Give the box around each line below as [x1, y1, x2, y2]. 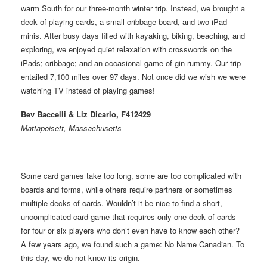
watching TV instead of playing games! [21, 84, 155, 96]
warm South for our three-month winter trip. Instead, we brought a [21, 2, 245, 14]
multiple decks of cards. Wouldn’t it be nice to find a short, [21, 197, 222, 209]
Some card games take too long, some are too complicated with [21, 169, 241, 181]
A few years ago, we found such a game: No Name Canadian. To [21, 238, 244, 250]
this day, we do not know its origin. [21, 252, 140, 263]
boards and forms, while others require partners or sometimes [21, 183, 232, 195]
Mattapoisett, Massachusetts [21, 122, 122, 133]
